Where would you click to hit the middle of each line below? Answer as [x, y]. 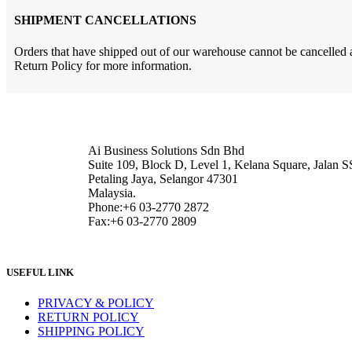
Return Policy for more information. [103, 65]
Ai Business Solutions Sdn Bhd [166, 150]
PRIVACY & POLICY [96, 303]
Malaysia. [112, 192]
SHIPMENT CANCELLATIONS [105, 20]
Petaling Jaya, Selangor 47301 [163, 178]
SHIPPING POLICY [91, 332]
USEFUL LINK [40, 272]
